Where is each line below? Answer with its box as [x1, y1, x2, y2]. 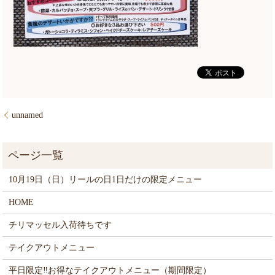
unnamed [12, 110, 44, 120]
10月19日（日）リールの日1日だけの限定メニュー [9, 174, 203, 184]
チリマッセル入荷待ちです [9, 220, 112, 230]
